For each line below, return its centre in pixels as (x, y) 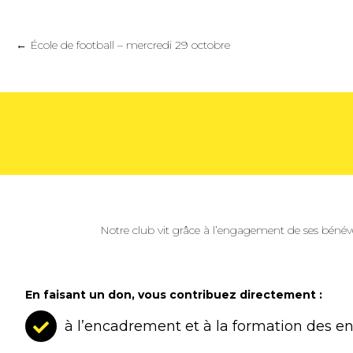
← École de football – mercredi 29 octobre (123, 45)
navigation (67, 78)
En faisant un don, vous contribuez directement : (174, 294)
